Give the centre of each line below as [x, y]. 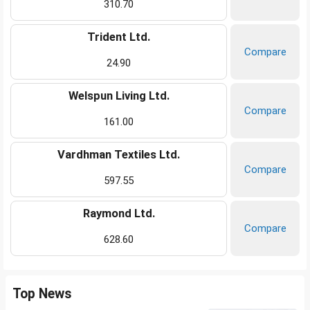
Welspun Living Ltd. [119, 96]
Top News [42, 294]
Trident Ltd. [119, 37]
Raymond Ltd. [119, 214]
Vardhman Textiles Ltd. [119, 155]
